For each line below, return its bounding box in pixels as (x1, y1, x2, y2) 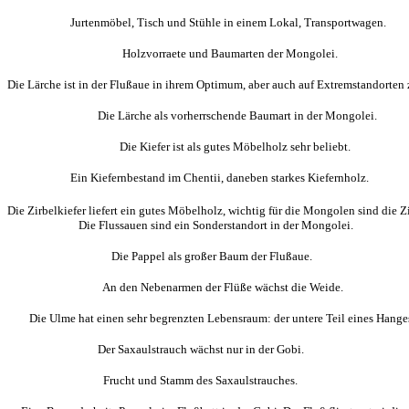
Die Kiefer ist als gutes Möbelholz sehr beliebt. (7, 140, 351, 153)
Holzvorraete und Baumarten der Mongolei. (7, 47, 338, 60)
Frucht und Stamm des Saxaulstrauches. (7, 373, 298, 387)
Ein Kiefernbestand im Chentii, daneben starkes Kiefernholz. (7, 171, 369, 184)
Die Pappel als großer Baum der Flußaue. (7, 249, 312, 263)
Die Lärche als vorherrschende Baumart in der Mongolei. (7, 109, 380, 122)
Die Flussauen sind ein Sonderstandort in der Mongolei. (7, 218, 356, 232)
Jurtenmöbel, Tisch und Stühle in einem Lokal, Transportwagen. (7, 16, 389, 29)
